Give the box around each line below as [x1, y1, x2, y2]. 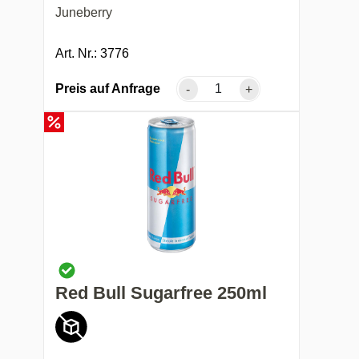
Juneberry [55, 6, 113, 20]
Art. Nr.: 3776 [55, 46, 130, 61]
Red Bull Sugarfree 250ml [55, 282, 268, 303]
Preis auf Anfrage [55, 82, 161, 96]
